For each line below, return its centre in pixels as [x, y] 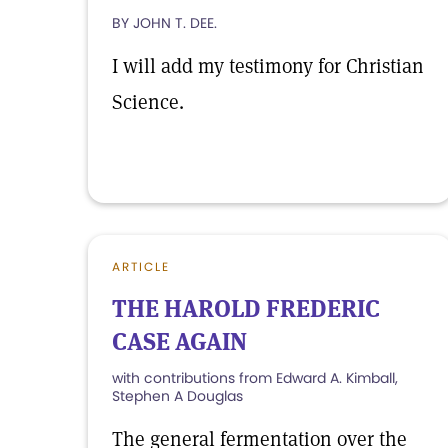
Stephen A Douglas [177, 396]
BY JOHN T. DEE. [164, 23]
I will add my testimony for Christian [268, 66]
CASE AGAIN [179, 341]
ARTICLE [141, 266]
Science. [148, 102]
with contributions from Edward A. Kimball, [255, 378]
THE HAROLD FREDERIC [246, 308]
